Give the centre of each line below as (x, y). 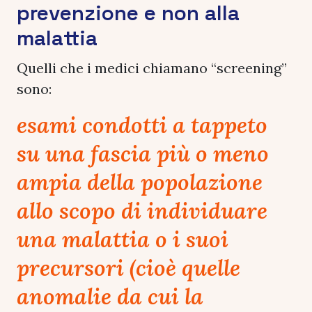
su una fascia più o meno (143, 153)
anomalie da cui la (110, 296)
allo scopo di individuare (142, 210)
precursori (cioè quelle (128, 267)
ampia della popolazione (140, 182)
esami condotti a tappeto (142, 125)
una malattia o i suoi (123, 239)
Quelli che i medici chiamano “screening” (152, 68)
